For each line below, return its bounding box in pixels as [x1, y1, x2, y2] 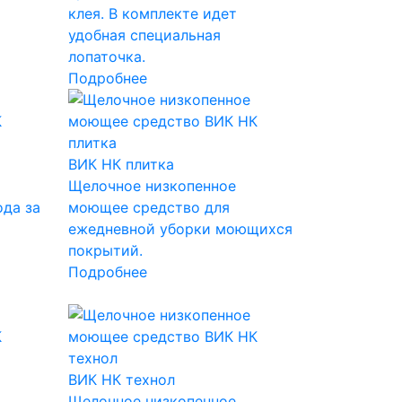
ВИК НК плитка [67, 154, 174, 173]
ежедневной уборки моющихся [67, 219, 293, 238]
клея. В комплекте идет [67, 4, 237, 22]
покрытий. [67, 240, 143, 259]
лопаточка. [67, 47, 145, 66]
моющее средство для [67, 197, 230, 216]
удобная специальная [67, 25, 221, 44]
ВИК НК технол [67, 370, 175, 389]
